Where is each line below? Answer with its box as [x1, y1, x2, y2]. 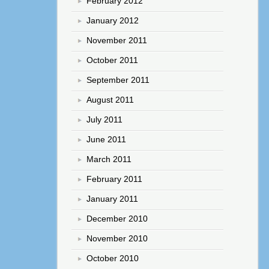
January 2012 [86, 16, 139, 26]
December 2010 [86, 214, 148, 224]
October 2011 [86, 55, 139, 65]
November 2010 [86, 234, 148, 244]
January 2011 [86, 194, 139, 204]
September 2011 [86, 75, 150, 85]
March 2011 [86, 154, 132, 165]
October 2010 [86, 253, 139, 264]
